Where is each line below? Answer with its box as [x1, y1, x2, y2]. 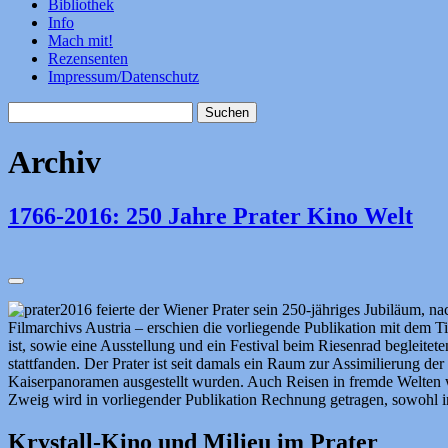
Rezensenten [48, 49, 128, 67]
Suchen [7, 100, 54, 118]
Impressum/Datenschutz [48, 67, 199, 85]
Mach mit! [48, 31, 113, 49]
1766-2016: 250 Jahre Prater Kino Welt [8, 202, 413, 229]
